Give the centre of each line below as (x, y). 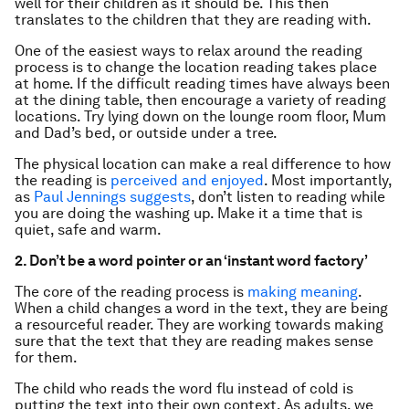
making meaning (303, 292)
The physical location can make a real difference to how (203, 164)
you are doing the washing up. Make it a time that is (189, 213)
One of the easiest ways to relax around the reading (189, 51)
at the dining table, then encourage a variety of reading (200, 100)
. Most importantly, (328, 180)
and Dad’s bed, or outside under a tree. (146, 133)
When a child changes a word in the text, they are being (201, 308)
